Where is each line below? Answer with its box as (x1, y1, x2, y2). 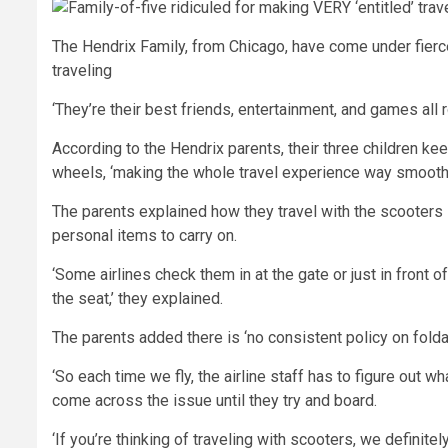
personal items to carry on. (52, 225, 237, 245)
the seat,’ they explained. (52, 288, 223, 308)
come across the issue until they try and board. (52, 390, 377, 410)
